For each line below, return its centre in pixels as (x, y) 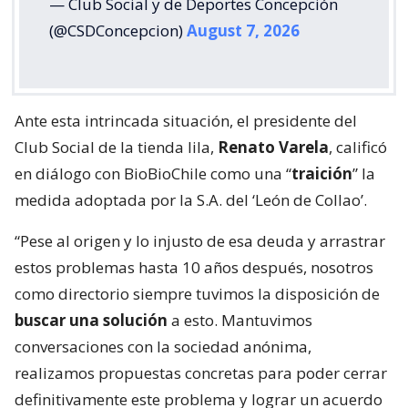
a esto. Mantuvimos (240, 321)
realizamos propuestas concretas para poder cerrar (201, 373)
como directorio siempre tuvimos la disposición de (197, 294)
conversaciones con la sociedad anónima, (163, 347)
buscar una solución (91, 321)
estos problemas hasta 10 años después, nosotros (194, 268)
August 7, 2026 (243, 31)
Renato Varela (273, 148)
